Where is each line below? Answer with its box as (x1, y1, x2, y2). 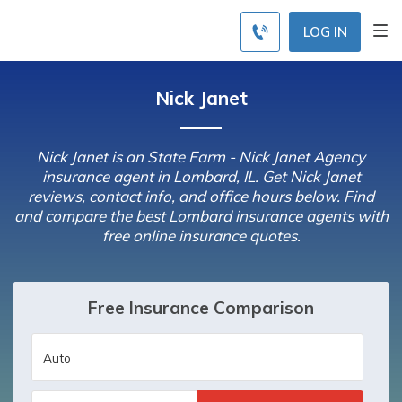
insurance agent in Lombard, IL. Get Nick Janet (41, 167, 361, 186)
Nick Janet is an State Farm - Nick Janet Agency (37, 147, 365, 166)
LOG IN (302, 22, 347, 40)
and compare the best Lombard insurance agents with (13, 206, 389, 225)
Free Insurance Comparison (88, 297, 314, 319)
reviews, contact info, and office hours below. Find (28, 187, 374, 205)
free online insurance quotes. (101, 226, 301, 245)
